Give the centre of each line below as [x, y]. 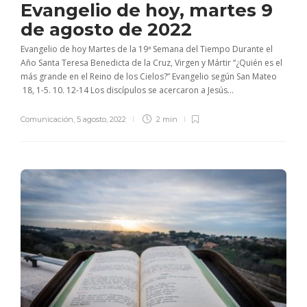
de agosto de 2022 [109, 30]
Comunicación [47, 120]
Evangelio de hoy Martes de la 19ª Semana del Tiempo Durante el [147, 49]
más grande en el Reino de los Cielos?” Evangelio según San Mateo [149, 77]
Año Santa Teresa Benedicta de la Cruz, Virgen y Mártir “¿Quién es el [151, 63]
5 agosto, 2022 [101, 120]
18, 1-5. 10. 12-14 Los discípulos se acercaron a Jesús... [127, 90]
